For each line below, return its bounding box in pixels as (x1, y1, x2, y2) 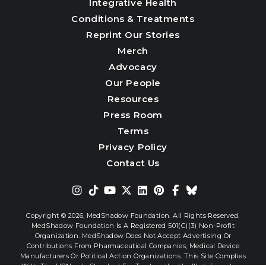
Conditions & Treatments (71, 12, 195, 24)
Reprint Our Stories (86, 28, 180, 40)
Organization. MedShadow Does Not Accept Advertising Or (34, 231, 232, 240)
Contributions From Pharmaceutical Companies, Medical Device (26, 241, 240, 250)
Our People (105, 77, 161, 88)
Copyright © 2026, (26, 211, 85, 220)
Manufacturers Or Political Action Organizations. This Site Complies (20, 251, 246, 260)
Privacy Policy (99, 141, 167, 153)
